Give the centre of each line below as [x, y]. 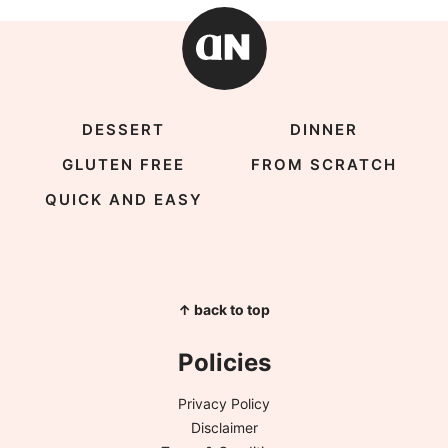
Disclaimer [224, 428]
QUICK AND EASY [123, 200]
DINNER [324, 130]
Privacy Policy [224, 404]
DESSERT [124, 130]
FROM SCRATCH [324, 165]
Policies [224, 363]
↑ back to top [224, 310]
